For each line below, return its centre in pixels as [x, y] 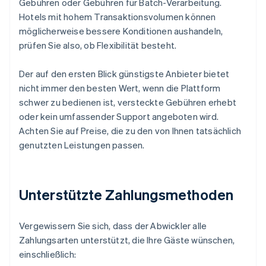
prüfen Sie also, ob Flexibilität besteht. [98, 45]
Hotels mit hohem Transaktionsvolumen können [118, 17]
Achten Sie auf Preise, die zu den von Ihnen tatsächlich [130, 131]
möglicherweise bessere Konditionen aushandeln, [121, 31]
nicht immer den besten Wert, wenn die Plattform [120, 88]
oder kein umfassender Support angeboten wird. [119, 117]
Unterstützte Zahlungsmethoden [126, 195]
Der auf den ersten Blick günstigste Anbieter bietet [124, 74]
